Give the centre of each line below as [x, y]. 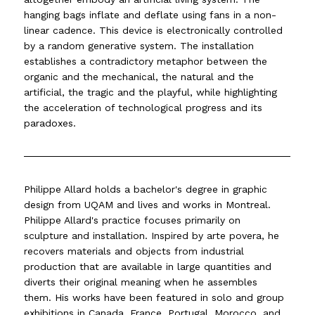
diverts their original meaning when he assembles [141, 282]
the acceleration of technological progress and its [143, 107]
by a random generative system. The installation [139, 45]
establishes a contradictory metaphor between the [146, 61]
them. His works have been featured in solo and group [154, 298]
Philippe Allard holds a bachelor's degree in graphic [146, 189]
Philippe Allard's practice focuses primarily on [133, 220]
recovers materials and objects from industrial [134, 251]
